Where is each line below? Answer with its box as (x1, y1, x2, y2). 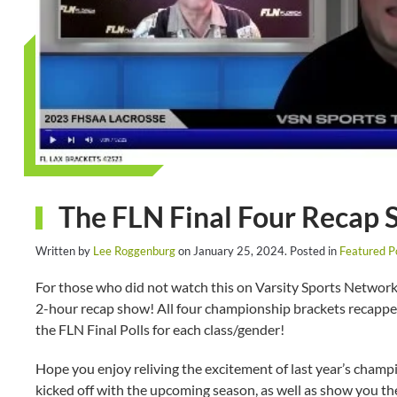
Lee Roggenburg (93, 244, 175, 259)
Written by (35, 244, 93, 259)
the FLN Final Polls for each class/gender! (35, 321, 284, 339)
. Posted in (284, 244, 339, 259)
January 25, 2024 (193, 244, 284, 259)
